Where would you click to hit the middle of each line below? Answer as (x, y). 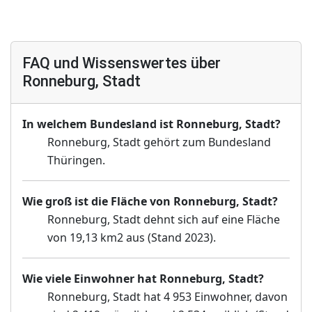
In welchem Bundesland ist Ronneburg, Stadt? (151, 124)
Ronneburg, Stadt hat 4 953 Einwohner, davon (167, 297)
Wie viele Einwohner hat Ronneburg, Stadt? (143, 279)
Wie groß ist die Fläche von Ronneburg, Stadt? (150, 202)
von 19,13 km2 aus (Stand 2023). (132, 238)
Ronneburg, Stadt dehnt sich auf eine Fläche (164, 220)
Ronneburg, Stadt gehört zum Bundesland (159, 142)
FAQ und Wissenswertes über (122, 63)
